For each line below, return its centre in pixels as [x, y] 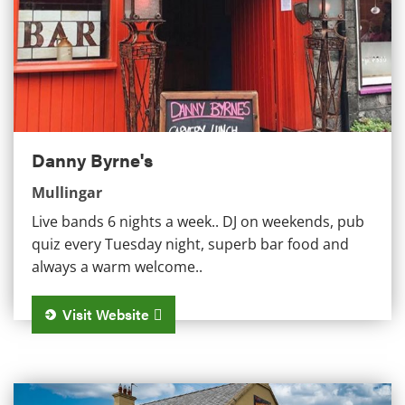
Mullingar [67, 192]
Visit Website [106, 314]
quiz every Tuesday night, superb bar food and [190, 244]
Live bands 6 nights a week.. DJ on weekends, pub [198, 221]
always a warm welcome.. [117, 266]
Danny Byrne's [92, 159]
